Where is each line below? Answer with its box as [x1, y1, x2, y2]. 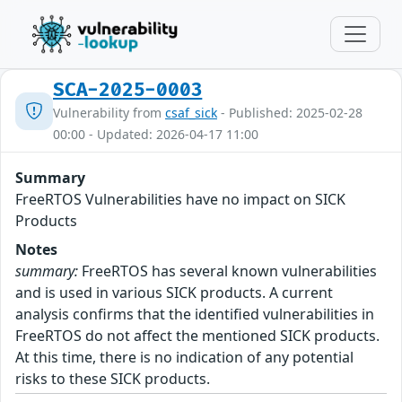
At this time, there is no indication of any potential [15, 347, 354, 367]
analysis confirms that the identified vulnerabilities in [15, 304, 374, 324]
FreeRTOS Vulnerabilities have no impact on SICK [15, 189, 345, 209]
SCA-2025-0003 [53, 79, 203, 101]
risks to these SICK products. [15, 369, 210, 389]
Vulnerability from [53, 104, 165, 121]
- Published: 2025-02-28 [217, 104, 363, 121]
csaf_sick [165, 104, 217, 121]
